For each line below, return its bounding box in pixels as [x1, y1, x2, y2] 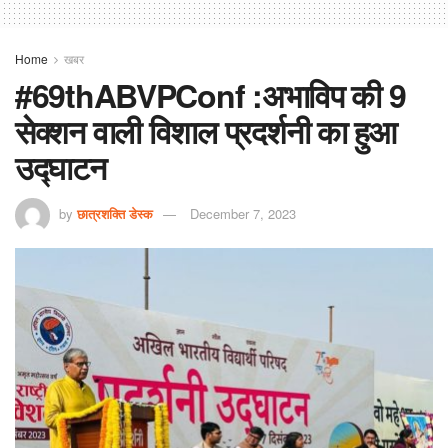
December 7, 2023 [190, 204, 296, 223]
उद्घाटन [15, 144, 106, 191]
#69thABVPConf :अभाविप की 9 [15, 72, 406, 119]
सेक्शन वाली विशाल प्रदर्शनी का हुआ [15, 108, 396, 155]
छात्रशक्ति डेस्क [77, 204, 153, 223]
